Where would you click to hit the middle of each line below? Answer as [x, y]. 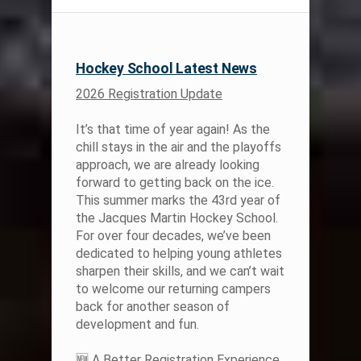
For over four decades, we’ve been [173, 236]
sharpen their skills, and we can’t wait [180, 272]
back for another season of [153, 307]
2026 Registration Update [149, 94]
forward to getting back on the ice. [175, 183]
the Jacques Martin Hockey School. [177, 218]
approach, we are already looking [168, 165]
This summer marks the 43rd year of [178, 201]
